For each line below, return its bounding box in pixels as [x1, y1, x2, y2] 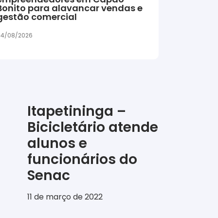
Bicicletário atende [27, 118, 158, 137]
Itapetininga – [27, 102, 126, 121]
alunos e [27, 134, 87, 153]
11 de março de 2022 [27, 191, 103, 203]
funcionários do [27, 150, 137, 169]
